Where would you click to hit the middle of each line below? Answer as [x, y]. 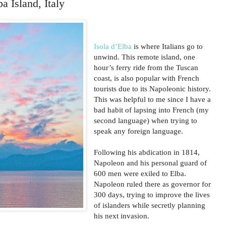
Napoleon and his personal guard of [151, 162]
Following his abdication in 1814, [147, 152]
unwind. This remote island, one [145, 56]
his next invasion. [122, 215]
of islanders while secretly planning [150, 205]
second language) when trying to [146, 120]
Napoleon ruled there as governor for [153, 184]
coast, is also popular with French [147, 78]
